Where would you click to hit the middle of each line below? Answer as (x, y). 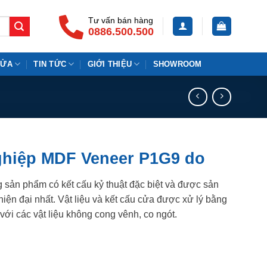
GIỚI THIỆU (110, 64)
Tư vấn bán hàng (121, 20)
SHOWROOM (177, 64)
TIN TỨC (50, 64)
